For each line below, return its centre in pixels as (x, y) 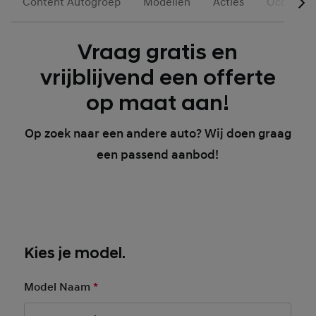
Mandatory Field (141, 287)
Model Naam (59, 287)
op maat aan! (158, 103)
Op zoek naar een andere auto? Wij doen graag (158, 134)
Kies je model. (75, 254)
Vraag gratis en (158, 53)
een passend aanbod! (158, 155)
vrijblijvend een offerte (158, 78)
